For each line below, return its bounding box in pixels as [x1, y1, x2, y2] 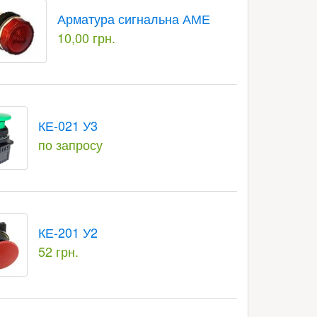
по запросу [38, 135, 103, 154]
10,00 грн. [57, 28, 115, 47]
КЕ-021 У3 [38, 116, 98, 134]
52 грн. [38, 242, 79, 260]
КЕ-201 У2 [38, 223, 98, 241]
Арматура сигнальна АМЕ [57, 9, 210, 28]
